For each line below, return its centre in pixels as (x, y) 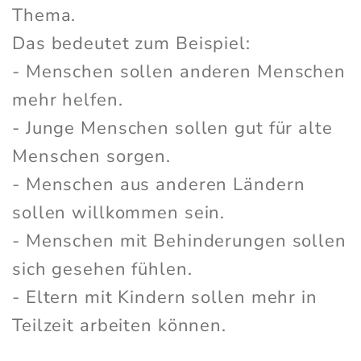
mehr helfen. (68, 100)
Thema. (44, 16)
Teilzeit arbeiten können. (120, 326)
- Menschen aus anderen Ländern (159, 185)
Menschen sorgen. (92, 157)
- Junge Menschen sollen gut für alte (172, 129)
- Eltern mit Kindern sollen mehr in (165, 298)
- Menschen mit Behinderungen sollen (179, 241)
